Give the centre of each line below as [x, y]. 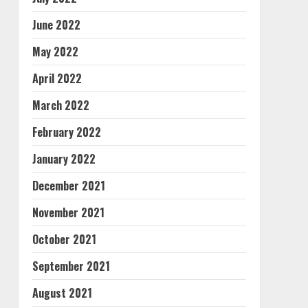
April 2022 [57, 78]
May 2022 [55, 52]
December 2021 [68, 186]
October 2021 [64, 239]
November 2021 [68, 212]
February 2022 [66, 132]
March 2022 [60, 105]
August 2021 [62, 293]
